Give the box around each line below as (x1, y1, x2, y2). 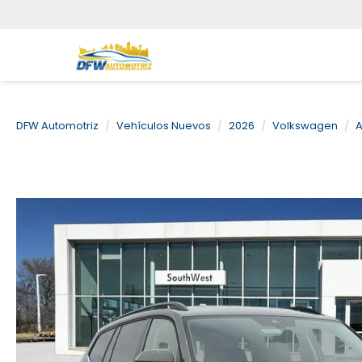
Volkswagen (272, 118, 338, 133)
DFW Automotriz (16, 118, 99, 133)
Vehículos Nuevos (116, 118, 211, 133)
